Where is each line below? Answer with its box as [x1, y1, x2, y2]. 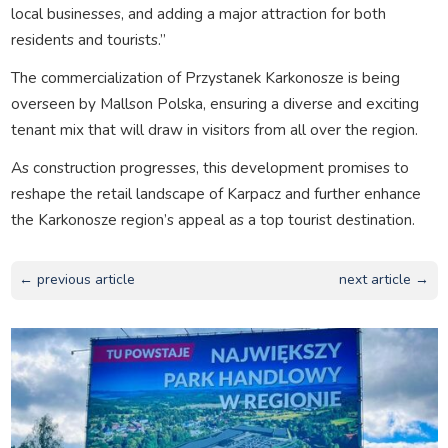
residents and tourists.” [10, 28, 166, 50]
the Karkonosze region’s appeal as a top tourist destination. [10, 208, 415, 230]
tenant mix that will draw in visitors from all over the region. [10, 118, 418, 140]
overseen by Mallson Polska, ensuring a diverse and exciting [10, 92, 419, 114]
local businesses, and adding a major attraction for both [10, 2, 386, 24]
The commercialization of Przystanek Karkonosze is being [10, 66, 400, 88]
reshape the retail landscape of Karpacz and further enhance [10, 182, 421, 204]
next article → [339, 270, 430, 290]
